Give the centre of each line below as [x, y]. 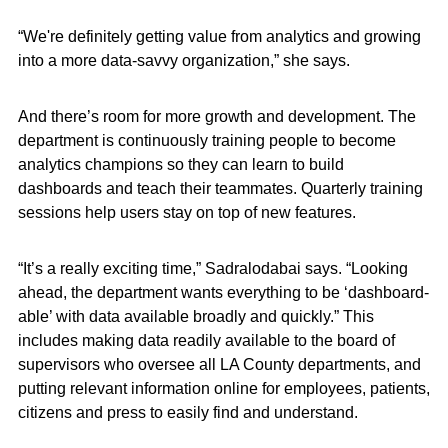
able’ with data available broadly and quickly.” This [195, 316]
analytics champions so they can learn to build [180, 164]
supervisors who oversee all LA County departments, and [219, 364]
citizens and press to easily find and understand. [187, 412]
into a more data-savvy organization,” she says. [183, 60]
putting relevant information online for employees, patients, [223, 388]
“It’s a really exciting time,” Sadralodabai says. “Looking [212, 268]
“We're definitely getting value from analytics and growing [219, 36]
